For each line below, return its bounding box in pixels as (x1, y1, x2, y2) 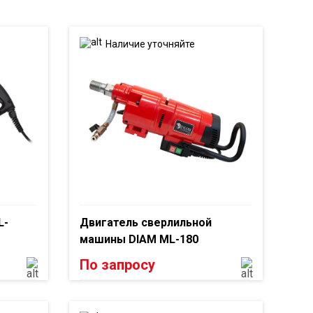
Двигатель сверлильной (79, 216, 212, 229)
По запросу (79, 256, 155, 273)
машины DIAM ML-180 (79, 233, 198, 246)
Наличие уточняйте (105, 38, 195, 50)
